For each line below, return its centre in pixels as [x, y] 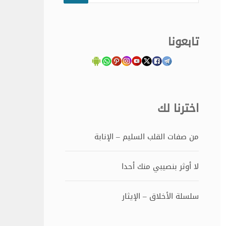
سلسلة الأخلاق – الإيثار [161, 196]
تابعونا [184, 42]
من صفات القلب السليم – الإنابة [147, 137]
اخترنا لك [178, 109]
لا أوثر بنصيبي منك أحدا [160, 167]
